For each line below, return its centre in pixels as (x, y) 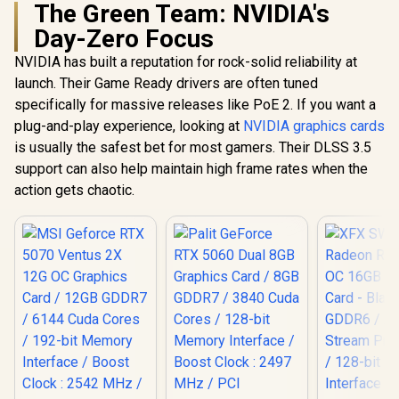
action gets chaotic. (74, 191)
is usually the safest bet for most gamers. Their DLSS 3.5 (193, 148)
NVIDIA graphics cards (314, 126)
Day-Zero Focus (124, 39)
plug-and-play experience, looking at (129, 126)
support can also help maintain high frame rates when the (191, 169)
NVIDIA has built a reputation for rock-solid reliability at (186, 62)
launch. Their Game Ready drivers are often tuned (166, 84)
